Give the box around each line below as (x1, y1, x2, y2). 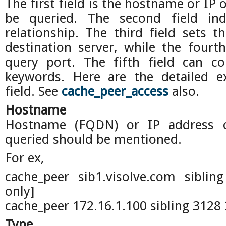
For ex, (5, 150, 44, 165)
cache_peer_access (62, 84, 168, 99)
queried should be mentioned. (5, 132, 182, 147)
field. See (5, 84, 62, 99)
